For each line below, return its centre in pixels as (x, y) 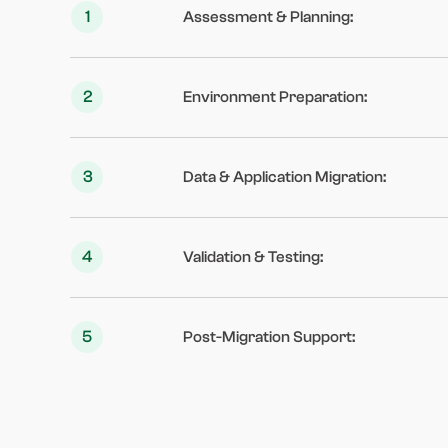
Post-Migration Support (267, 337)
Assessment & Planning (266, 17)
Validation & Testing (251, 257)
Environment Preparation (273, 97)
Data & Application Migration (283, 177)
